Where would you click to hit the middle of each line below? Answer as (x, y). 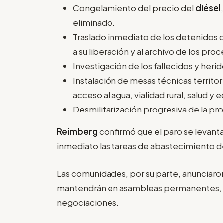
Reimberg (77, 132)
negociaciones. (88, 202)
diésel (208, 8)
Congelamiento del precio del (134, 8)
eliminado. (94, 23)
